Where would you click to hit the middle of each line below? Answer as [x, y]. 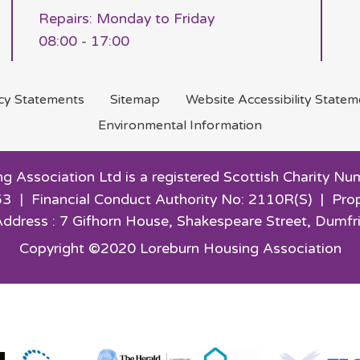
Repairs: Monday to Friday [126, 18]
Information [226, 126]
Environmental [144, 126]
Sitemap [135, 100]
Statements [49, 100]
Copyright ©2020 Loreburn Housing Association [180, 249]
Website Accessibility [250, 100]
